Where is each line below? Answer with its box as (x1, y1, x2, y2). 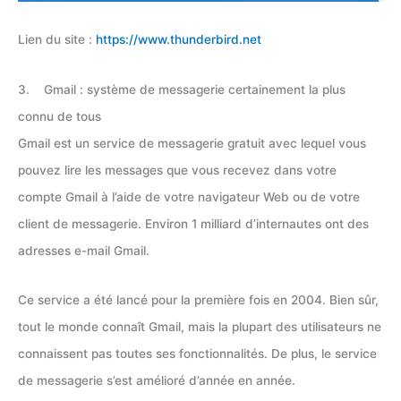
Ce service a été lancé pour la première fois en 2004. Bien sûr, (18, 293, 379, 308)
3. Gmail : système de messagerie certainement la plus (18, 81, 346, 97)
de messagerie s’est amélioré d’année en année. (18, 373, 295, 388)
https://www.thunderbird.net (96, 32, 261, 47)
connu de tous (18, 108, 101, 124)
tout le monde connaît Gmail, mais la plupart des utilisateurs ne (18, 320, 381, 335)
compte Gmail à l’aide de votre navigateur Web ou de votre (18, 189, 360, 204)
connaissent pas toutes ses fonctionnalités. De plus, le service (18, 346, 377, 362)
